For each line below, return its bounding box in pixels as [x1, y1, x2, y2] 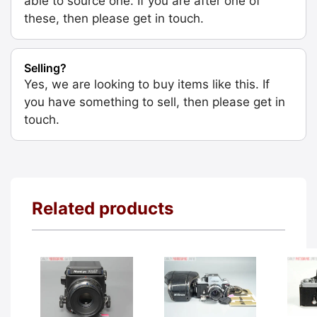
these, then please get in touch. [24, 11, 204, 25]
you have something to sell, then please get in [24, 94, 285, 109]
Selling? [24, 60, 67, 75]
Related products [32, 197, 173, 219]
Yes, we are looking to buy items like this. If [24, 76, 270, 91]
